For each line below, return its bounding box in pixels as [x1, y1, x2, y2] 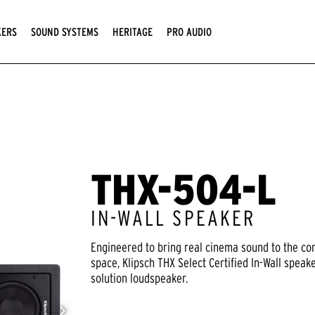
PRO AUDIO [167, 25, 212, 38]
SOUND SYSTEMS [31, 25, 98, 38]
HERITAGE [112, 25, 153, 38]
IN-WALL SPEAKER [90, 205, 255, 230]
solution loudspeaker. [90, 270, 188, 285]
